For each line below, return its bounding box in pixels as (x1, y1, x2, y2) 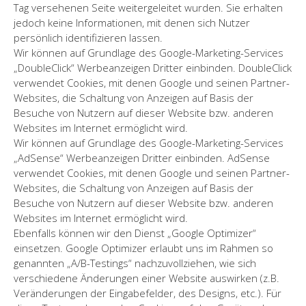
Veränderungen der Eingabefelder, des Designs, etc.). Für (14, 286, 281, 300)
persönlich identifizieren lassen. (14, 30, 163, 44)
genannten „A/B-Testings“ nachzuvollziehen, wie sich (14, 255, 256, 270)
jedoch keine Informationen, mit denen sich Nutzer (14, 15, 250, 29)
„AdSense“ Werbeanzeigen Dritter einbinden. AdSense (14, 150, 270, 165)
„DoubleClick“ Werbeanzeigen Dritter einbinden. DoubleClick (14, 60, 292, 74)
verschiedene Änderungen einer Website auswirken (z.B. (14, 270, 279, 285)
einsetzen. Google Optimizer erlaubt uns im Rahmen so (14, 240, 273, 255)
